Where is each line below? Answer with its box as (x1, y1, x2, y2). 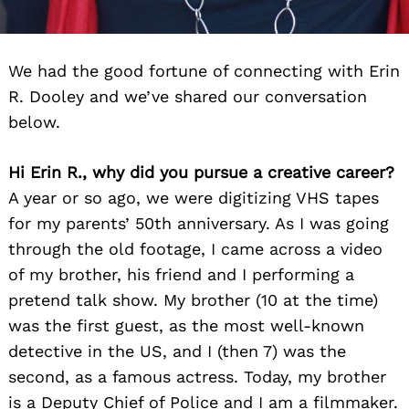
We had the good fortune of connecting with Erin (8, 61, 400, 81)
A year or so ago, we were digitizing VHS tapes (8, 188, 379, 208)
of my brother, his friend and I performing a (8, 265, 354, 285)
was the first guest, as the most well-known (8, 316, 364, 336)
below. (8, 112, 60, 132)
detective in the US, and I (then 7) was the (8, 341, 346, 362)
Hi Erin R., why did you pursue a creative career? (8, 163, 394, 183)
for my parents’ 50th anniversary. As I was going (8, 214, 389, 234)
